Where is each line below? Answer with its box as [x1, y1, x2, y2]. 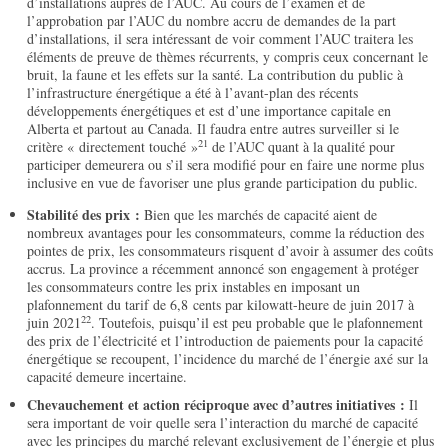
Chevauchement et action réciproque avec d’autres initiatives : [27, 394, 406, 416]
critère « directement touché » [27, 137, 199, 157]
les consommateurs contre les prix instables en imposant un [27, 277, 361, 297]
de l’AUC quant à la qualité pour [208, 137, 396, 157]
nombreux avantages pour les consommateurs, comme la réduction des [27, 223, 425, 243]
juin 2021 [27, 313, 82, 333]
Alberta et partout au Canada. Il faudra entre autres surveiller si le [27, 119, 400, 139]
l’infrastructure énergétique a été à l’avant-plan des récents [27, 83, 359, 103]
